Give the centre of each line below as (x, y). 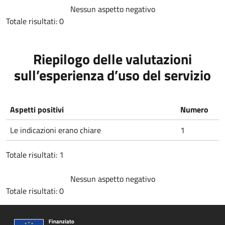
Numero (194, 109)
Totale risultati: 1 (35, 155)
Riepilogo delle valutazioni (113, 59)
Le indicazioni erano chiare (55, 130)
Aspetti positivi (37, 109)
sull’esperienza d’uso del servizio (113, 75)
